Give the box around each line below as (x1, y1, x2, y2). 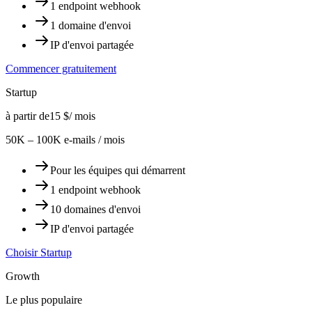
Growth (6, 270, 40, 282)
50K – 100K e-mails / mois (6, 133, 125, 146)
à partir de (6, 109, 49, 122)
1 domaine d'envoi (50, 19, 131, 31)
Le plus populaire (6, 293, 82, 306)
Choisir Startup (6, 246, 72, 258)
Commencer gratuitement (6, 62, 116, 75)
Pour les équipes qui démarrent (50, 164, 185, 176)
